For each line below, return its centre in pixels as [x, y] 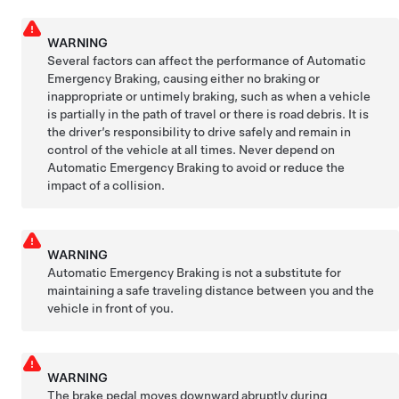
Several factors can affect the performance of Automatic [207, 60]
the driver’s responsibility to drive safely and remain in [199, 131]
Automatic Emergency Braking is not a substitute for [195, 272]
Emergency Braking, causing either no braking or [184, 78]
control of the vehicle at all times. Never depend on [191, 149]
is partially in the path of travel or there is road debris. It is [208, 114]
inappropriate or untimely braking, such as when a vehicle [209, 96]
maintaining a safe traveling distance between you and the [211, 290]
